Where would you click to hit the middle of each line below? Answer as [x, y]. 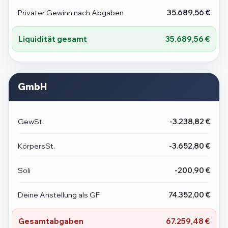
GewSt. [31, 122]
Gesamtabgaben [51, 221]
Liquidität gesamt [53, 39]
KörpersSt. [36, 146]
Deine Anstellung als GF [59, 195]
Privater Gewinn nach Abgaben [71, 13]
